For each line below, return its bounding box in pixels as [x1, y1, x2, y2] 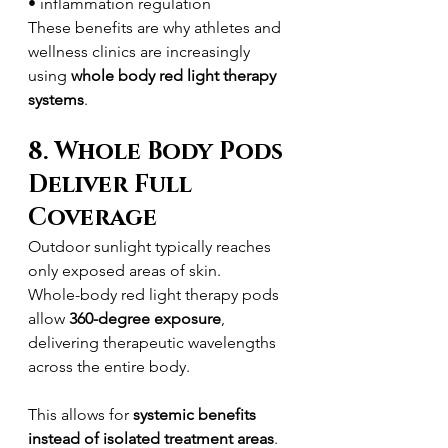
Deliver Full [28, 169, 198, 201]
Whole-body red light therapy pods [28, 285, 283, 304]
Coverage [28, 202, 157, 234]
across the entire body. [28, 357, 190, 376]
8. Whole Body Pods [28, 136, 289, 168]
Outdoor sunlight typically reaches [28, 237, 275, 256]
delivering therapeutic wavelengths [28, 333, 280, 352]
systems [28, 90, 84, 109]
